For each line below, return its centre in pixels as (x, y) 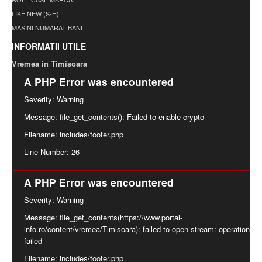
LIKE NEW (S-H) (35, 14)
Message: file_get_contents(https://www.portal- (103, 218)
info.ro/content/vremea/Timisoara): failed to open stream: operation (137, 229)
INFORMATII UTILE (49, 46)
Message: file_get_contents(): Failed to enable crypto (114, 117)
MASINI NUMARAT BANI (47, 28)
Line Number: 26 (52, 152)
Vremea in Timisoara (49, 64)
